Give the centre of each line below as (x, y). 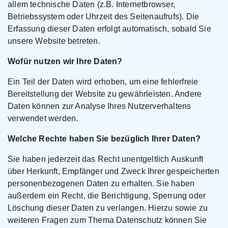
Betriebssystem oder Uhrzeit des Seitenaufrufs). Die (104, 17)
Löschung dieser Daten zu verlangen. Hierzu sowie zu (108, 208)
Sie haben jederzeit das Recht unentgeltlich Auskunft (106, 159)
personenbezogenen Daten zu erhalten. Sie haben (101, 183)
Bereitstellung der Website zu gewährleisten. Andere (105, 94)
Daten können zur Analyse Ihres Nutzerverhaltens (99, 106)
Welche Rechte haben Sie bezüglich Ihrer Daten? (104, 139)
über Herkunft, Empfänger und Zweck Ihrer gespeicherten (113, 171)
